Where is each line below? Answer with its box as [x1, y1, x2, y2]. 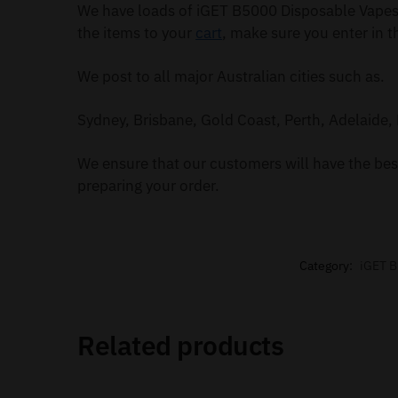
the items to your [77, 23, 196, 44]
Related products [77, 328, 284, 363]
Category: [298, 258, 355, 275]
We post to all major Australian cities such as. [77, 67, 386, 87]
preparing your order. [77, 176, 220, 196]
